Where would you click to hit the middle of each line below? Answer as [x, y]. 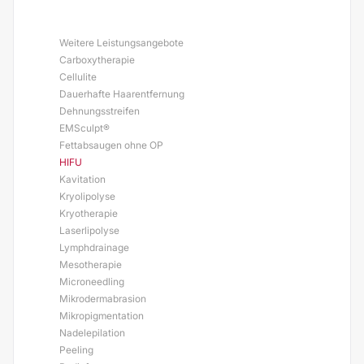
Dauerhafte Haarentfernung [122, 94]
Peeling [76, 350]
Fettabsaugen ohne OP [111, 145]
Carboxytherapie [97, 60]
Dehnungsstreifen [100, 111]
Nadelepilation [92, 333]
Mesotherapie [91, 264]
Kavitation [82, 179]
